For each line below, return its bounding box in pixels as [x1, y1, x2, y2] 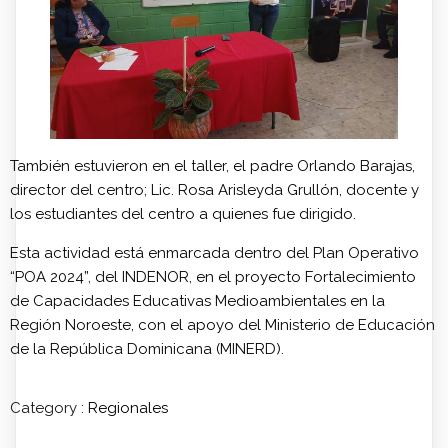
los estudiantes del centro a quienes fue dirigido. [10, 204, 356, 223]
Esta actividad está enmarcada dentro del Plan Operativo [10, 243, 419, 262]
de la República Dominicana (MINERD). [10, 339, 284, 358]
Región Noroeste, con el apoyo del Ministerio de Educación [10, 315, 435, 334]
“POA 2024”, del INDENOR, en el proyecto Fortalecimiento [10, 267, 416, 286]
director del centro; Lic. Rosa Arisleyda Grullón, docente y [10, 180, 419, 199]
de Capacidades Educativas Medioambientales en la [10, 291, 385, 310]
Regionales [88, 398, 168, 417]
